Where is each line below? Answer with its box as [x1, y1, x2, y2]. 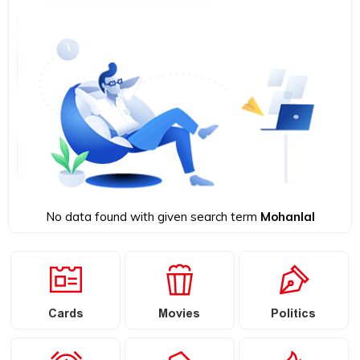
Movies [158, 304, 201, 326]
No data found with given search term [45, 208, 260, 224]
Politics [271, 304, 317, 326]
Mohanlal [260, 208, 315, 224]
